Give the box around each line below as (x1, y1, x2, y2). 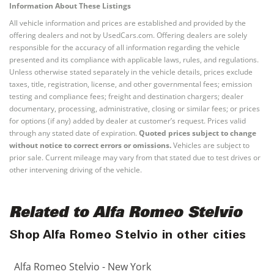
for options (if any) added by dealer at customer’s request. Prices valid (9, 116, 246, 126)
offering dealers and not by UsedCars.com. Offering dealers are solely (9, 30, 247, 40)
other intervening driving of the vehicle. (9, 165, 142, 175)
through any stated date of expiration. (9, 128, 137, 138)
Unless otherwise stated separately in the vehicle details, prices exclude (9, 67, 253, 77)
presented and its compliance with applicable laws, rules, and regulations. (9, 54, 259, 65)
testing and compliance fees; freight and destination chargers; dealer (9, 91, 243, 102)
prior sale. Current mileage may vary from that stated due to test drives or (9, 152, 261, 163)
